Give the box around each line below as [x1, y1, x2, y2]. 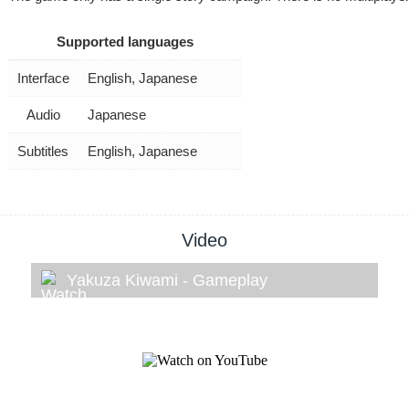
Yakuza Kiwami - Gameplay [67, 270, 268, 289]
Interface [16, 69, 69, 86]
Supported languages [56, 33, 194, 49]
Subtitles [17, 142, 69, 159]
